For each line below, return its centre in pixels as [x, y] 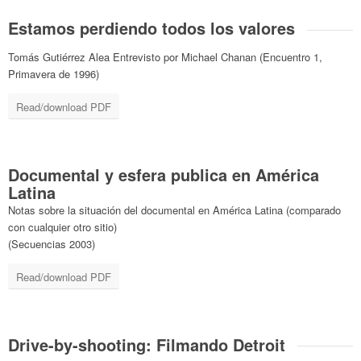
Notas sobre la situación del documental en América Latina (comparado [175, 210]
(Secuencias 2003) [52, 244]
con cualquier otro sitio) [63, 227]
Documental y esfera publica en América [164, 175]
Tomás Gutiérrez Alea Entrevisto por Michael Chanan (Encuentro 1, [166, 57]
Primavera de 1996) [54, 74]
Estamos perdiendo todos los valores [152, 28]
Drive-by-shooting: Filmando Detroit [147, 345]
